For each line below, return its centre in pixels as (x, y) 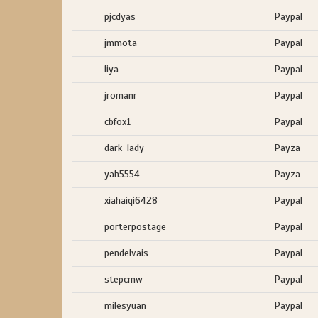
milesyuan (125, 306)
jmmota (121, 43)
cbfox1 (117, 122)
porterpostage (135, 227)
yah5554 (122, 174)
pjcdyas (120, 17)
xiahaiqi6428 (131, 201)
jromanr (121, 95)
